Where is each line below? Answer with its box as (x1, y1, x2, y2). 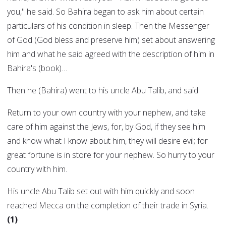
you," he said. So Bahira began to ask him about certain (7, 6, 204, 18)
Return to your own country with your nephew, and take (7, 107, 206, 119)
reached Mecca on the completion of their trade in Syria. (7, 200, 208, 211)
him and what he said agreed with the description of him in (7, 48, 214, 60)
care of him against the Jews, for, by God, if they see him (7, 121, 205, 133)
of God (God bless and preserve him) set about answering (7, 34, 215, 46)
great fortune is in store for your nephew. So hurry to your (7, 149, 214, 161)
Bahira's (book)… (7, 63, 67, 74)
